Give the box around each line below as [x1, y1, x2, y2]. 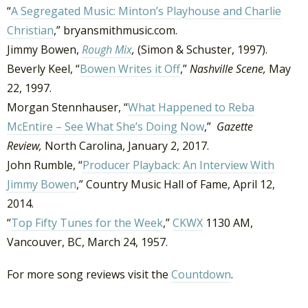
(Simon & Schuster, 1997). [137, 42, 267, 58]
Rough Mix [82, 42, 132, 58]
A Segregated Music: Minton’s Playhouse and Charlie [11, 3, 281, 19]
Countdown [171, 267, 231, 283]
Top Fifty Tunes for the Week [11, 215, 163, 231]
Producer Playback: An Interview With [82, 157, 274, 173]
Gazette [217, 119, 253, 135]
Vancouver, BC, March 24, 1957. [7, 234, 168, 250]
